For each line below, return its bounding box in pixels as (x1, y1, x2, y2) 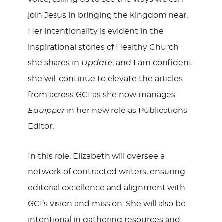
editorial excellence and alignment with (27, 183, 185, 192)
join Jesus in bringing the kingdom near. (27, 11, 188, 19)
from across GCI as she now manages (27, 90, 175, 99)
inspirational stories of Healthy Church (27, 43, 179, 51)
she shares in (27, 58, 81, 67)
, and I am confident (112, 58, 192, 67)
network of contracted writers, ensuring (27, 167, 185, 176)
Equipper (27, 106, 67, 114)
